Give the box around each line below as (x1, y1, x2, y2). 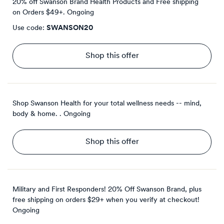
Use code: (12, 24, 46, 32)
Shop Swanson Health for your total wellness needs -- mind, (12, 100, 201, 108)
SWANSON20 (46, 24, 93, 32)
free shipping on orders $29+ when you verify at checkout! (12, 196, 199, 204)
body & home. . (12, 110, 61, 118)
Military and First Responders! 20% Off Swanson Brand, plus (12, 186, 201, 194)
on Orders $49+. (12, 9, 65, 17)
